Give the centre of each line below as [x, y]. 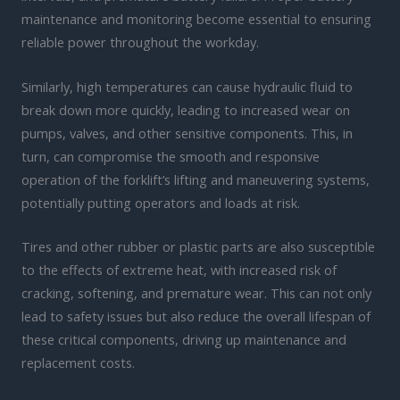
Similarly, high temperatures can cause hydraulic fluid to [187, 86]
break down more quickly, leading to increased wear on [186, 109]
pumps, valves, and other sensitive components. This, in [187, 133]
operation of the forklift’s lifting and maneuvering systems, [196, 179]
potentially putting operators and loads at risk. [161, 202]
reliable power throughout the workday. [140, 42]
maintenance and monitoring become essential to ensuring [196, 19]
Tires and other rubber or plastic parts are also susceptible [198, 246]
